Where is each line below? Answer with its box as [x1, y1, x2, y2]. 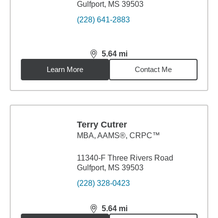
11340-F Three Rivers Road [77, 154, 173, 162]
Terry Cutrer [77, 120, 127, 129]
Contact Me [135, 65, 172, 73]
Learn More [47, 65, 84, 73]
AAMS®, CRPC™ [97, 131, 160, 140]
